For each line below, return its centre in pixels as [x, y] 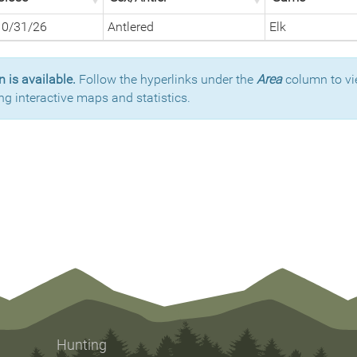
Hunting [82, 345]
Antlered [131, 27]
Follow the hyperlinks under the [166, 79]
